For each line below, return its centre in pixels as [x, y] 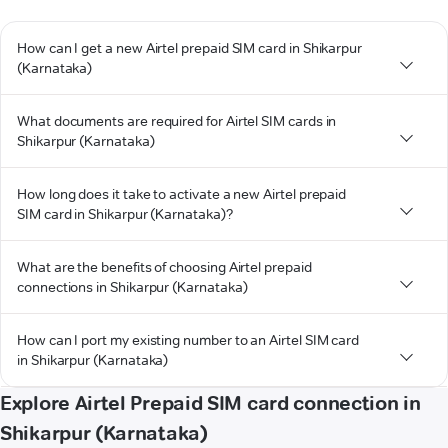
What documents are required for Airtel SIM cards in [177, 120]
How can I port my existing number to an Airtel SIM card [188, 339]
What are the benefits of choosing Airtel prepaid [164, 266]
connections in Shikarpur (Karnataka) [132, 286]
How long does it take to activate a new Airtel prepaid [182, 193]
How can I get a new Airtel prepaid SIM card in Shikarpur [190, 47]
